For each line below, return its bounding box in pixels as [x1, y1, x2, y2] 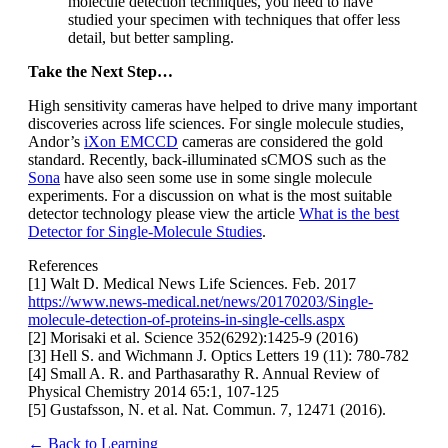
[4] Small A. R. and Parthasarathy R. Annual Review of [28, 365, 379, 383]
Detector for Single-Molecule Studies [28, 223, 262, 241]
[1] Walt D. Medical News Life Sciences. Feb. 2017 [28, 275, 356, 293]
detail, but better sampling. [68, 29, 234, 47]
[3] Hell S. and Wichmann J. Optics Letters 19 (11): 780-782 [28, 347, 409, 365]
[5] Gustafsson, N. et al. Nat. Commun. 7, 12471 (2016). [28, 401, 386, 419]
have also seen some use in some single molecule [60, 169, 372, 187]
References [28, 257, 98, 275]
